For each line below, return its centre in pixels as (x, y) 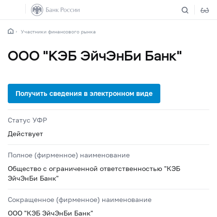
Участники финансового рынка (58, 31)
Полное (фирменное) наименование (69, 155)
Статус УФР (27, 120)
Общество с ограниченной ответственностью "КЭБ (94, 168)
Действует (25, 133)
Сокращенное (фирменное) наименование (80, 199)
